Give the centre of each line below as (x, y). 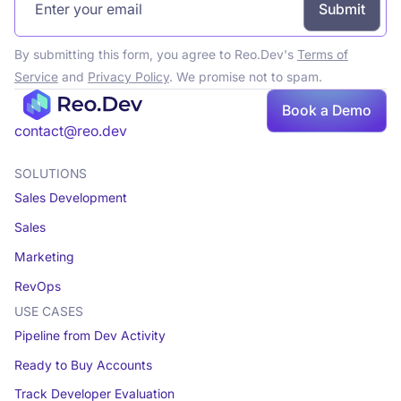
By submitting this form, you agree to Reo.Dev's (155, 55)
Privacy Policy (128, 77)
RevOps (37, 286)
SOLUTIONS (50, 174)
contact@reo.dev (70, 132)
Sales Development (70, 198)
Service (36, 77)
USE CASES (48, 311)
